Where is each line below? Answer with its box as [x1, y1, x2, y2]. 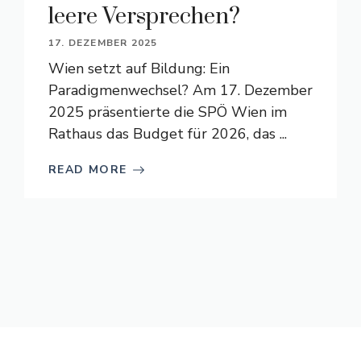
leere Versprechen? [48, 2, 240, 31]
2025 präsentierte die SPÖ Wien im [48, 102, 287, 122]
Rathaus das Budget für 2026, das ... [48, 124, 287, 143]
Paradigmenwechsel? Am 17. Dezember [48, 81, 313, 100]
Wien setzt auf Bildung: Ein [48, 59, 230, 78]
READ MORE [48, 162, 127, 177]
